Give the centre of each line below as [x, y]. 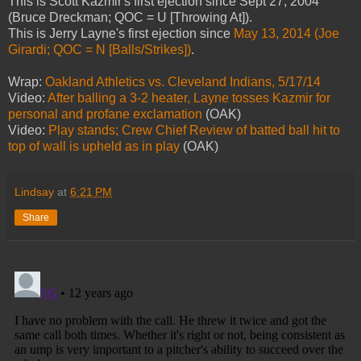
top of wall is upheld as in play [94, 146]
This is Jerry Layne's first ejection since [121, 33]
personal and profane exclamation [105, 114]
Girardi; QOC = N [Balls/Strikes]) [100, 49]
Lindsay [34, 191]
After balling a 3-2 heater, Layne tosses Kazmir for [189, 98]
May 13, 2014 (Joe [286, 33]
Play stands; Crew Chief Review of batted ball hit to [194, 130]
